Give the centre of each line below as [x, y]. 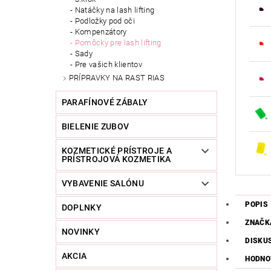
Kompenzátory [101, 32]
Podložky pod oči [105, 21]
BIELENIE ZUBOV [95, 127]
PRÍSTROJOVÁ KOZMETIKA [116, 159]
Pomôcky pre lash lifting [118, 43]
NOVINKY [81, 232]
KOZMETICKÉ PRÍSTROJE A [116, 151]
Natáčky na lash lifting [115, 10]
